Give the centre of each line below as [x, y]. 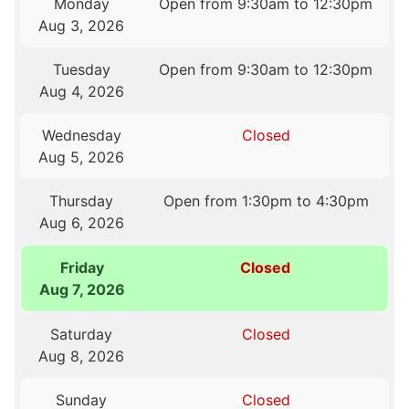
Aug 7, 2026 [82, 290]
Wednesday [81, 136]
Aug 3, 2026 [82, 26]
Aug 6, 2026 [81, 223]
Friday [82, 268]
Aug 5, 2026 [82, 157]
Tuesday [81, 70]
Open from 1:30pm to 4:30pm [266, 201]
